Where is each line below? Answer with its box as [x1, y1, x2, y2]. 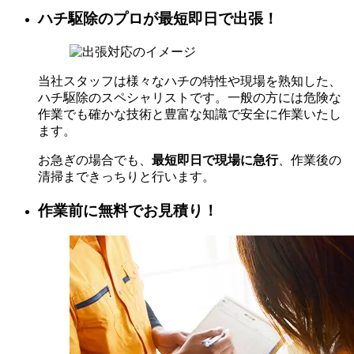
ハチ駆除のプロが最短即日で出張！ [38, 10, 278, 28]
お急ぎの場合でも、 [38, 153, 152, 167]
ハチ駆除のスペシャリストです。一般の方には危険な [38, 90, 341, 104]
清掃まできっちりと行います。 [38, 169, 215, 183]
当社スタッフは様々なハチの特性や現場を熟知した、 [38, 73, 341, 88]
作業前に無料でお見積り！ [38, 201, 218, 219]
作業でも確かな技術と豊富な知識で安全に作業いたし [38, 107, 341, 121]
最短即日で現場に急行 [152, 153, 278, 167]
